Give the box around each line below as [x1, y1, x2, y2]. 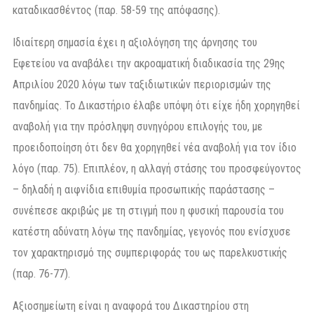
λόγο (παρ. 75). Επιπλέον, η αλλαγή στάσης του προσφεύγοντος [13, 161, 301, 175]
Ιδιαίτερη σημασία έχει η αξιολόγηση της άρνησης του [13, 35, 257, 49]
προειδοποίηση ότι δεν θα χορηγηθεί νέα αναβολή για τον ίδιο [13, 140, 296, 154]
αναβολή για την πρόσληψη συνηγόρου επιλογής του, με [13, 119, 263, 133]
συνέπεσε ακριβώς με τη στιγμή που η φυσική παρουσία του [13, 203, 284, 217]
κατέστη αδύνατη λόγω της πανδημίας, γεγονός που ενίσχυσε [13, 224, 291, 238]
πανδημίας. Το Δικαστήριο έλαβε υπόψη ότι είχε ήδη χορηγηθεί [13, 98, 300, 112]
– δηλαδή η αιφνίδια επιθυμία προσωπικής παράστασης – [13, 182, 275, 196]
